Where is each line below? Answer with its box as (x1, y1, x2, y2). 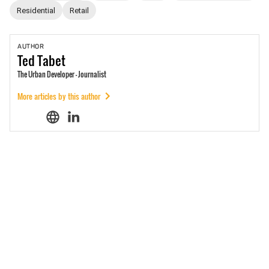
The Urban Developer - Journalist (17, 69, 106, 80)
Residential (17, 5, 55, 15)
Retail (70, 5, 89, 15)
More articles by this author (17, 90, 100, 102)
